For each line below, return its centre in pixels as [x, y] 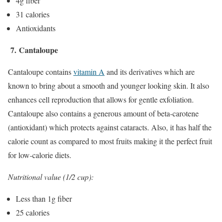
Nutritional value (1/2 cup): [51, 176]
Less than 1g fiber [44, 198]
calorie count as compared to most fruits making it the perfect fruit [110, 141]
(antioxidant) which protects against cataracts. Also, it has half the [110, 127]
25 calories [33, 212]
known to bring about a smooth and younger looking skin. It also [109, 85]
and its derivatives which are [150, 71]
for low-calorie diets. [40, 155]
